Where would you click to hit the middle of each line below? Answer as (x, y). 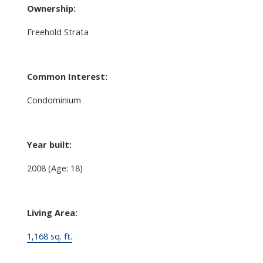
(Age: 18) (65, 168)
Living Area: (52, 212)
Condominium (54, 100)
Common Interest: (67, 76)
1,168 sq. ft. (49, 236)
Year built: (49, 144)
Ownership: (51, 8)
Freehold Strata (58, 31)
